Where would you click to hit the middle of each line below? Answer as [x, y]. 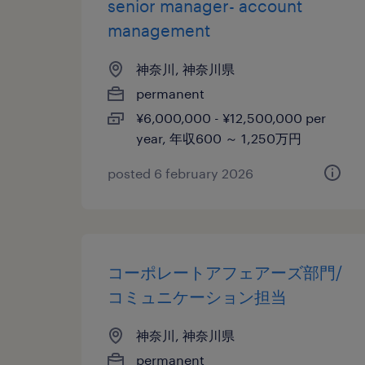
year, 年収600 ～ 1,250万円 [219, 138]
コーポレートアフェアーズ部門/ [225, 272]
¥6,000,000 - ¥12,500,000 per [231, 118]
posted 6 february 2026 [180, 173]
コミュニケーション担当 [197, 297]
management [159, 30]
